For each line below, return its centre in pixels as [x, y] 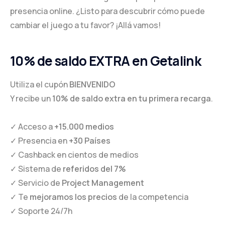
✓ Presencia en [39, 141]
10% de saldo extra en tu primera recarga [132, 99]
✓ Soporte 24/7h [41, 211]
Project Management [103, 183]
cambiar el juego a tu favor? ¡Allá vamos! [85, 25]
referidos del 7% [94, 169]
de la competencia [153, 197]
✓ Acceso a [32, 127]
